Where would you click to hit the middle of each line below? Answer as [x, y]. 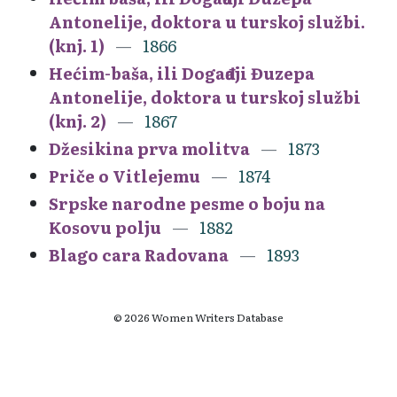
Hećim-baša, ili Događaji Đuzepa [182, 73]
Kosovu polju [105, 227]
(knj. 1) [77, 45]
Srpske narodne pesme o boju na [187, 203]
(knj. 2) [78, 121]
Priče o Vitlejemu [125, 175]
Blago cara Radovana [139, 254]
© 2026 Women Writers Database [198, 317]
